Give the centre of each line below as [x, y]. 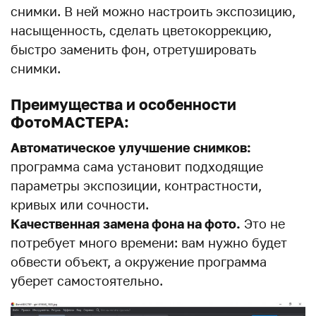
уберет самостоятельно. [87, 281]
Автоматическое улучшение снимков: [131, 147]
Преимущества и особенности [123, 104]
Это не [263, 224]
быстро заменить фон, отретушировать [133, 49]
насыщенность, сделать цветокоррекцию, [141, 30]
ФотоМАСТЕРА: [70, 122]
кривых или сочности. [80, 205]
